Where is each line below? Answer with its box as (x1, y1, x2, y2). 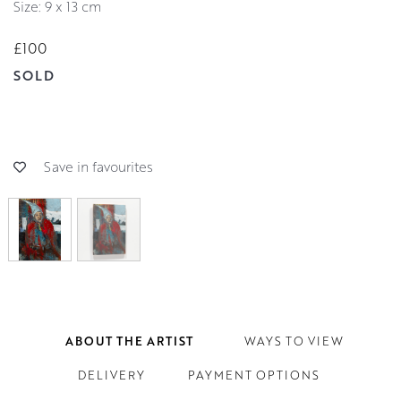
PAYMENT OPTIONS (187, 367, 320, 384)
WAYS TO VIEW (243, 333, 344, 350)
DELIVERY (77, 367, 145, 384)
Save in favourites (44, 158, 153, 176)
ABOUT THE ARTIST (64, 333, 193, 350)
